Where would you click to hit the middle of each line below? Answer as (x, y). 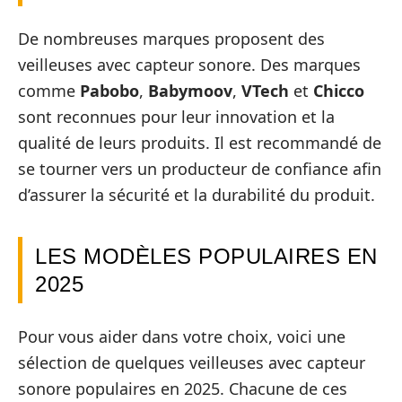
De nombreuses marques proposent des (171, 39)
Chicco (339, 91)
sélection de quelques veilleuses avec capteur (192, 362)
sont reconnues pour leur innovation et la (176, 117)
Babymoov (190, 91)
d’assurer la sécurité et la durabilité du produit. (197, 195)
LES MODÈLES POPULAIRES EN (206, 257)
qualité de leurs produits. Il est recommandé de (200, 143)
